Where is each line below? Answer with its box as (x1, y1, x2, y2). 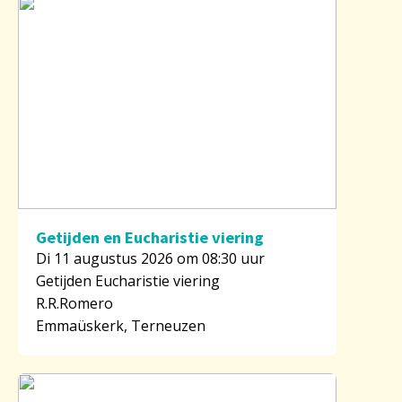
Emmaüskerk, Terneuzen (36, 315, 205, 336)
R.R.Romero (36, 293, 113, 313)
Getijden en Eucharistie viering (36, 226, 264, 248)
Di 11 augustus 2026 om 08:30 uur (36, 248, 265, 268)
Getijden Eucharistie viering (36, 270, 220, 291)
